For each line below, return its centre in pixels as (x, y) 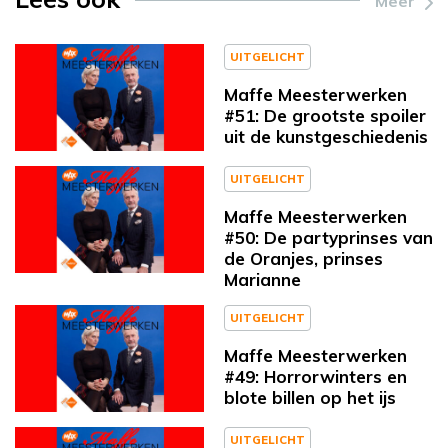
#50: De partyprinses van (328, 238)
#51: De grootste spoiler (325, 116)
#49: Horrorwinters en (315, 377)
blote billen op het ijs (310, 398)
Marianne (262, 280)
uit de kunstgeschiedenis (326, 137)
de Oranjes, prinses (303, 259)
